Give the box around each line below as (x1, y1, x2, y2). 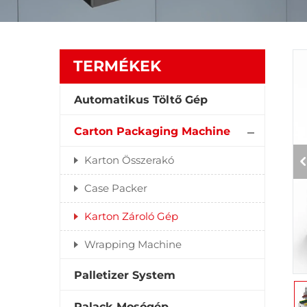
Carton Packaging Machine (74, 125, 230, 138)
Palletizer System (74, 269, 175, 282)
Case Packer (84, 182, 147, 195)
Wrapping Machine (84, 238, 182, 251)
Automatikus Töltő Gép (74, 93, 208, 106)
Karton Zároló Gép (84, 210, 178, 223)
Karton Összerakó (84, 153, 174, 167)
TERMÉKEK (73, 57, 161, 75)
